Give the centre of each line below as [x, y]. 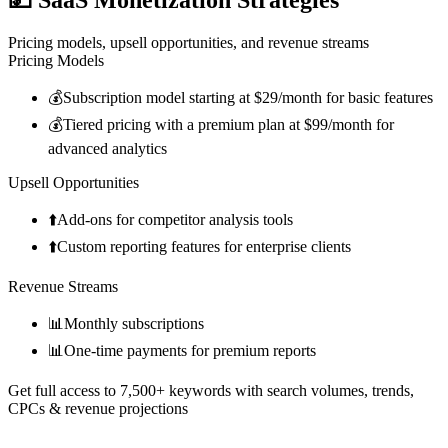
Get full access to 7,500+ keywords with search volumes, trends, [211, 390]
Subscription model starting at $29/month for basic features [248, 97]
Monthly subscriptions [134, 323]
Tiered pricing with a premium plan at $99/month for [228, 124]
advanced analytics [107, 148]
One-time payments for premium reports [190, 350]
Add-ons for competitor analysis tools [175, 219]
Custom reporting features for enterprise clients [204, 246]
